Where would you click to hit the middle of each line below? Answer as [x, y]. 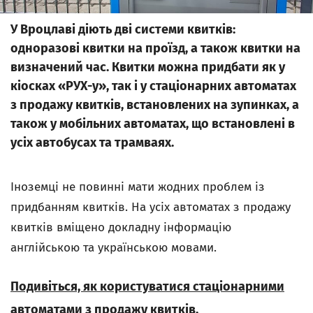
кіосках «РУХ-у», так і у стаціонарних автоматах [153, 86]
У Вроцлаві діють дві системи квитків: [123, 29]
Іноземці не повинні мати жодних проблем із [138, 187]
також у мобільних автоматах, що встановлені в [153, 124]
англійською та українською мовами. [114, 248]
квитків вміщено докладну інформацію [121, 227]
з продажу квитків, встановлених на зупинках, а [155, 105]
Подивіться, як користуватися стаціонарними [147, 286]
